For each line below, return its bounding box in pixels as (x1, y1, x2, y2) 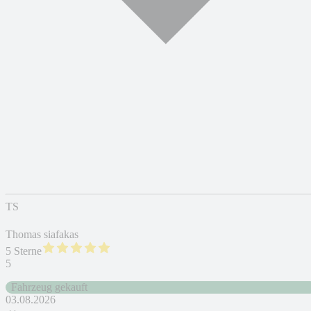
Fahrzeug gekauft (11, 281, 87, 294)
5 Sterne (6, 245, 42, 258)
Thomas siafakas (6, 228, 78, 241)
